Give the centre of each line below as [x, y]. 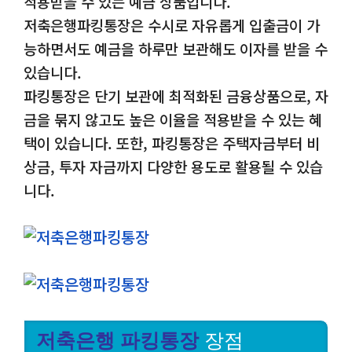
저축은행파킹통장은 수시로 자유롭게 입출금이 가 [172, 25]
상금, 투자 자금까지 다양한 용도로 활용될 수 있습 [173, 167]
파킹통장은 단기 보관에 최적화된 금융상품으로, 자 [176, 96]
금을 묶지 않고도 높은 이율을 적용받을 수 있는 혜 [173, 119]
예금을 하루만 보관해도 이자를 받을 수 [211, 49]
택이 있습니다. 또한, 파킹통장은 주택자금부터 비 [172, 143]
